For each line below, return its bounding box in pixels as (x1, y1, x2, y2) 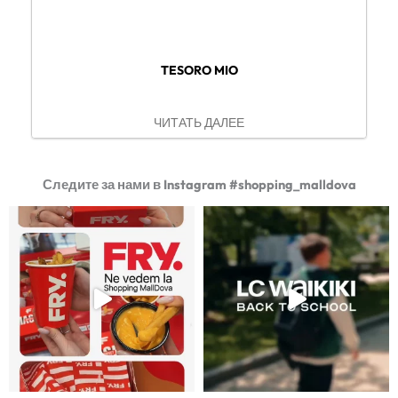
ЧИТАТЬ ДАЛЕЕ (154, 115, 244, 131)
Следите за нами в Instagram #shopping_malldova (42, 176, 356, 194)
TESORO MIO (160, 62, 238, 79)
